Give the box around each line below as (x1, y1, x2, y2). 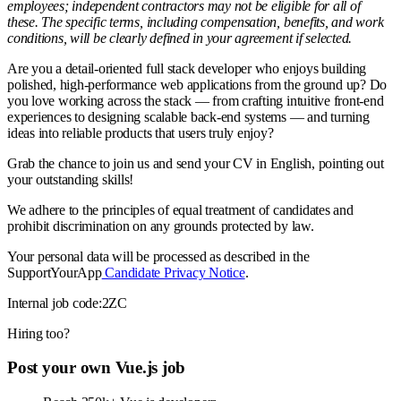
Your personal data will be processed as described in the (7, 248, 310, 264)
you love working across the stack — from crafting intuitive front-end (7, 92, 384, 108)
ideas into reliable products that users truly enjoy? (7, 124, 274, 141)
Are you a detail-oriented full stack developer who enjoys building (7, 60, 367, 76)
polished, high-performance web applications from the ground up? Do (7, 76, 388, 92)
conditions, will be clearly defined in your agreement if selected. (7, 30, 353, 46)
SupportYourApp (7, 264, 102, 280)
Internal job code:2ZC (7, 294, 127, 311)
